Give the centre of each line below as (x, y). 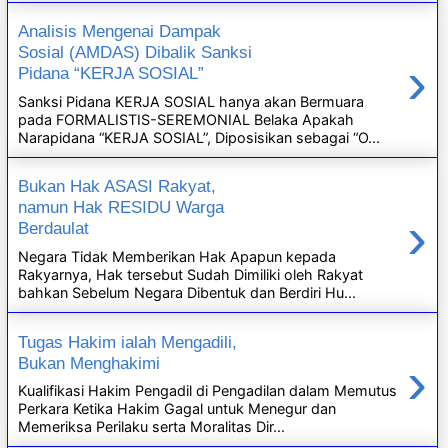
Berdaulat (54, 228)
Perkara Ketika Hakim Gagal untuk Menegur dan (177, 409)
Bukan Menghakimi (89, 362)
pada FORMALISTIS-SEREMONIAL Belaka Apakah (186, 119)
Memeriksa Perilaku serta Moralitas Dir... (152, 427)
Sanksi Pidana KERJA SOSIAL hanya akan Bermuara (191, 101)
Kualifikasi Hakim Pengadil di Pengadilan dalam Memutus (208, 391)
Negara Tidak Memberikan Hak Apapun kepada (177, 256)
